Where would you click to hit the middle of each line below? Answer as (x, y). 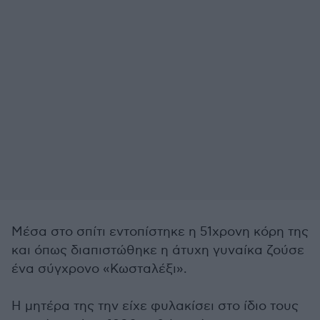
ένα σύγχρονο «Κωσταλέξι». (99, 269)
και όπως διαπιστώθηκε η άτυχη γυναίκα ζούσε (158, 250)
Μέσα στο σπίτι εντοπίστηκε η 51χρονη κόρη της (160, 232)
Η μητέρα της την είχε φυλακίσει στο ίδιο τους (155, 306)
